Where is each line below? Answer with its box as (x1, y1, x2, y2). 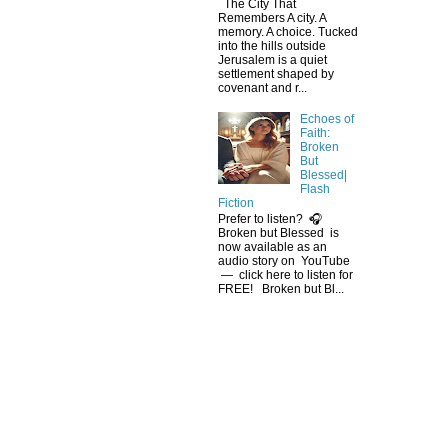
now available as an (218, 240, 327, 255)
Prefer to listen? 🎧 (218, 212, 325, 227)
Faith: (299, 125, 330, 140)
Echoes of (299, 111, 354, 126)
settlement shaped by (218, 66, 334, 81)
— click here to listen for (218, 268, 353, 283)
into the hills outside (218, 38, 326, 53)
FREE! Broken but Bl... (218, 282, 344, 297)
